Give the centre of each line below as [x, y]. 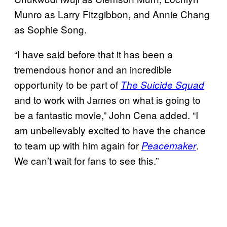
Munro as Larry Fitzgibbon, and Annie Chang [112, 14]
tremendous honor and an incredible [93, 69]
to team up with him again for [78, 145]
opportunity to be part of [67, 84]
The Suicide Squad [162, 84]
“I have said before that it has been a [93, 54]
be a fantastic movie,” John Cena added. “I [106, 115]
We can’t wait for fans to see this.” [86, 160]
